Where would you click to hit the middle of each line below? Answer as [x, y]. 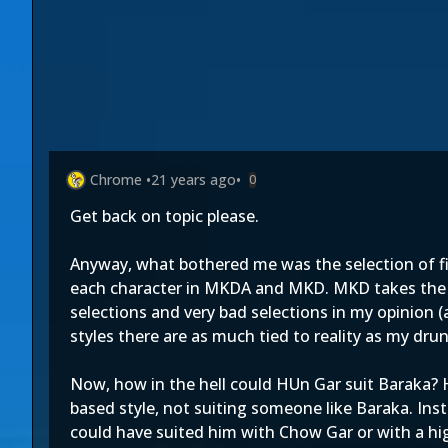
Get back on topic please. [164, 216]
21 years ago [193, 179]
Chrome [116, 179]
